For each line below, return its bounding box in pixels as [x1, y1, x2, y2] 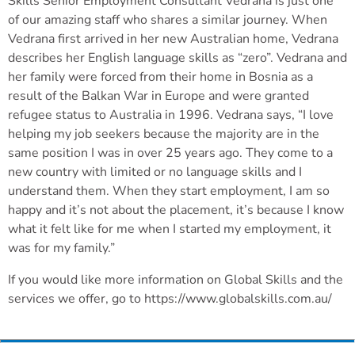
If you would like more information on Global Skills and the [8, 270, 343, 288]
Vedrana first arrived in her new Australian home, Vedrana [8, 29, 338, 48]
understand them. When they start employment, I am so [8, 181, 330, 200]
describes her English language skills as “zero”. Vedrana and [8, 48, 347, 67]
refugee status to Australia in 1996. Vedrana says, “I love [8, 105, 334, 124]
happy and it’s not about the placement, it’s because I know [8, 200, 344, 219]
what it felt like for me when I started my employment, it [8, 219, 331, 238]
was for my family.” [8, 239, 115, 257]
